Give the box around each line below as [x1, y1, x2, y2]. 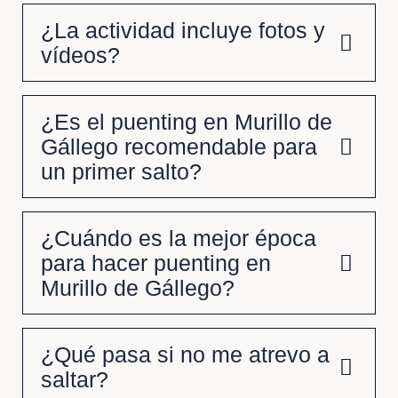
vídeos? [41, 43, 120, 68]
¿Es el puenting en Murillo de [41, 109, 332, 134]
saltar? [41, 367, 108, 392]
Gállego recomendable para [41, 134, 317, 159]
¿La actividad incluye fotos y [41, 18, 325, 43]
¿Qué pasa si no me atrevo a [41, 342, 330, 367]
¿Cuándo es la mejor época [41, 226, 316, 251]
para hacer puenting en [41, 251, 271, 275]
